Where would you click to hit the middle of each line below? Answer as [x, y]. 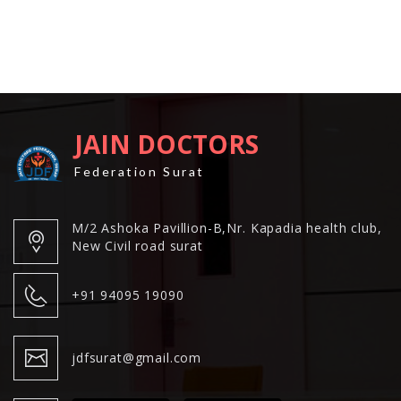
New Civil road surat [137, 246]
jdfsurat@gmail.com [137, 358]
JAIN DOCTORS [166, 144]
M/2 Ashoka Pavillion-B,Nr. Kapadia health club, [227, 228]
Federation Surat [140, 171]
